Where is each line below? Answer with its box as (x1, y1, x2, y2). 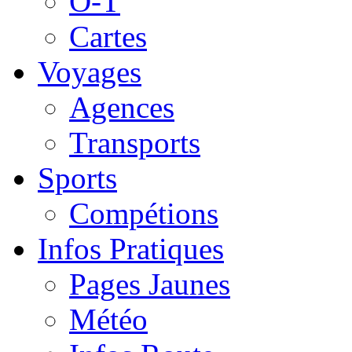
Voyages (38, 54, 141, 89)
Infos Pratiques (38, 231, 224, 266)
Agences (69, 90, 174, 124)
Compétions (69, 196, 218, 230)
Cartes (69, 19, 147, 53)
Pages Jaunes (69, 266, 230, 301)
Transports (69, 125, 200, 159)
